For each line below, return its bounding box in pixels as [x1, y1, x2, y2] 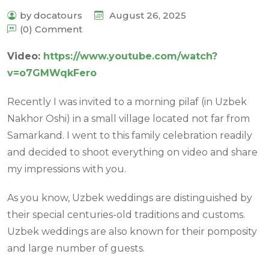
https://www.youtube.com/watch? [43, 50, 217, 62]
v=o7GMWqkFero [7, 67, 97, 79]
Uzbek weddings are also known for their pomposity [7, 225, 257, 237]
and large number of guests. [7, 242, 145, 254]
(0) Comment [20, 23, 82, 35]
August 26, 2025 [107, 9, 186, 21]
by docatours [20, 9, 82, 21]
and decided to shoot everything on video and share [7, 146, 258, 158]
